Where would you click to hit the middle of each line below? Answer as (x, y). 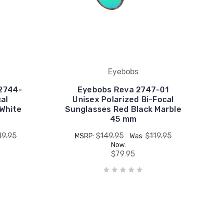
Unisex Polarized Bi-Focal (123, 99)
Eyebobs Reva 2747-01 (123, 89)
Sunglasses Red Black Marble (123, 109)
